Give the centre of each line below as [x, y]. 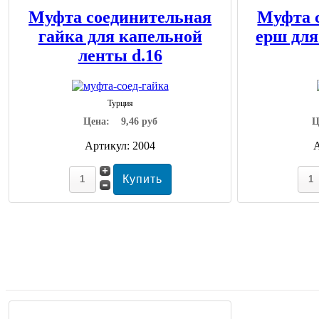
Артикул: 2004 [120, 145]
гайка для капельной [120, 36]
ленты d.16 [120, 55]
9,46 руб [139, 121]
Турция [120, 103]
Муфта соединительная [120, 17]
